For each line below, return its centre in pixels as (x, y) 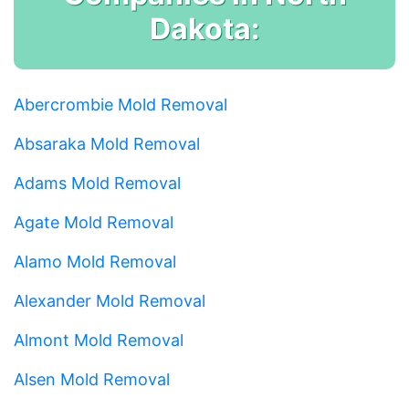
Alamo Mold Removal (95, 261)
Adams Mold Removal (97, 183)
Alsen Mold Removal (92, 379)
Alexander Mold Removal (110, 300)
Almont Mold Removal (99, 340)
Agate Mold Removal (94, 222)
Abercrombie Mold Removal (121, 104)
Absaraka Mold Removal (107, 143)
